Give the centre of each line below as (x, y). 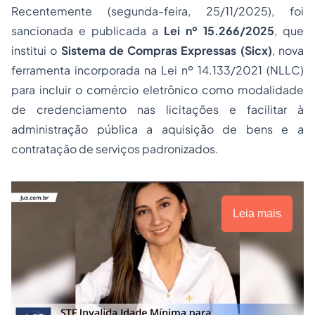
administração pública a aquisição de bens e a (157, 129)
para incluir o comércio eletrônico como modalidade (157, 90)
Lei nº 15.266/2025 (219, 31)
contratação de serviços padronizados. (115, 149)
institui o (36, 51)
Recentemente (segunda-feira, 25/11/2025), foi (157, 11)
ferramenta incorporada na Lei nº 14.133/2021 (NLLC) (157, 70)
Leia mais (257, 214)
